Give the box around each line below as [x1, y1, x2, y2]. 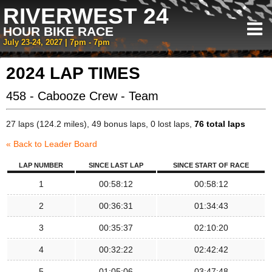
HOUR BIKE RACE [3, 24, 114, 38]
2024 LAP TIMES [6, 64, 140, 83]
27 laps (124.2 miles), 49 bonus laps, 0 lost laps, [6, 119, 194, 129]
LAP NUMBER [19, 161, 63, 169]
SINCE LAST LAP [89, 161, 143, 169]
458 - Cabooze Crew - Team [6, 89, 158, 103]
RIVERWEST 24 [3, 4, 169, 29]
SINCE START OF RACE [173, 161, 249, 169]
